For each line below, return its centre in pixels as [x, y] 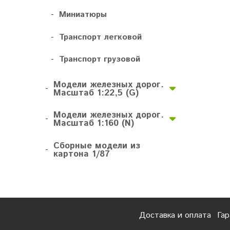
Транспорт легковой [100, 37]
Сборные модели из [97, 146]
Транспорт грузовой [100, 59]
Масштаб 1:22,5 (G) [96, 93]
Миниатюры [83, 15]
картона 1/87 [82, 154]
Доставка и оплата [175, 215]
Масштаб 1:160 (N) [94, 123]
